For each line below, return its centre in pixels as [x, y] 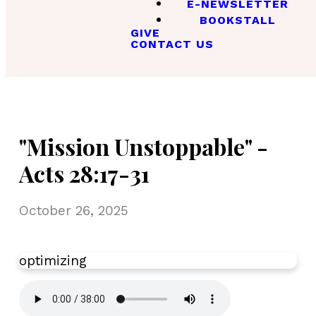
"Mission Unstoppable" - [144, 147]
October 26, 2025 [74, 210]
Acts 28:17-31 [84, 174]
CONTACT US [172, 44]
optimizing [53, 260]
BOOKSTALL [238, 20]
